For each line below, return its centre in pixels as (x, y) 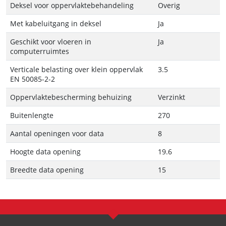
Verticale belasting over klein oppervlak (76, 69)
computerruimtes (40, 51)
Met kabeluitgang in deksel (56, 23)
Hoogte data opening (45, 151)
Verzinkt (172, 97)
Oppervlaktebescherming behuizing (71, 97)
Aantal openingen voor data (57, 133)
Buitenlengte (32, 115)
